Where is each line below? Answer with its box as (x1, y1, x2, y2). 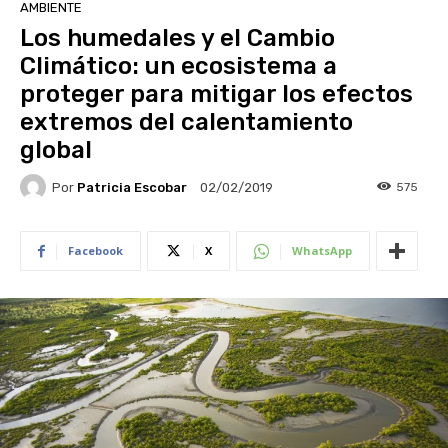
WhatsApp (292, 243, 352, 259)
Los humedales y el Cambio (20, 24, 335, 53)
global (20, 136, 92, 165)
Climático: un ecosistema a (20, 52, 337, 81)
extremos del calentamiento (20, 108, 353, 137)
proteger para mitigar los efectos (20, 80, 413, 109)
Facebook (68, 243, 123, 259)
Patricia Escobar (77, 179, 187, 195)
